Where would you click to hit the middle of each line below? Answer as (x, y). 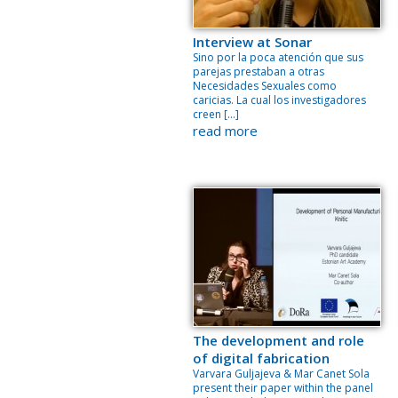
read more (225, 131)
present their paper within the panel (283, 388)
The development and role (279, 340)
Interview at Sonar (252, 42)
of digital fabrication (261, 358)
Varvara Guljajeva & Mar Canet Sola (281, 374)
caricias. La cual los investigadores (279, 100)
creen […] (216, 114)
